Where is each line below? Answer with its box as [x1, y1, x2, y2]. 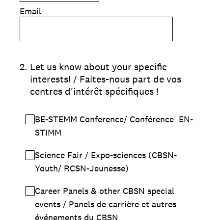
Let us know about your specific [30, 60, 167, 73]
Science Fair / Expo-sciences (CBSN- [35, 149, 177, 161]
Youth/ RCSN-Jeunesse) [35, 162, 129, 174]
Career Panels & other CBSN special [35, 185, 174, 196]
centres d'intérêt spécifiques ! [30, 84, 159, 98]
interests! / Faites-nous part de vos [30, 72, 181, 85]
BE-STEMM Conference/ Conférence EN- [35, 113, 193, 125]
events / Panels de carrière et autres [35, 198, 176, 210]
